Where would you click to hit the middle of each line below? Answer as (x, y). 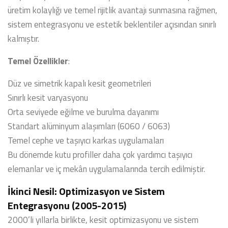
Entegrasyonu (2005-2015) (67, 205)
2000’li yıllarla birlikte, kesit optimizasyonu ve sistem (103, 220)
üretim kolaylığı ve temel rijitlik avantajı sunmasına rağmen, (112, 10)
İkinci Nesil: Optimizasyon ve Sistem (86, 191)
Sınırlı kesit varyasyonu (48, 98)
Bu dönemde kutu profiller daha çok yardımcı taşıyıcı (100, 155)
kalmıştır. (23, 39)
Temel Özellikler (38, 61)
